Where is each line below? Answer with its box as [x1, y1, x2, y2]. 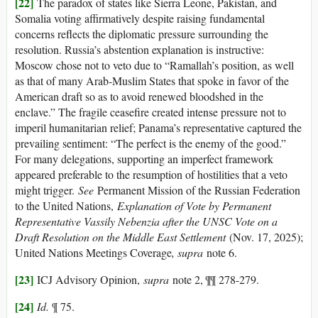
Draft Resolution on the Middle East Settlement [15, 229, 226, 245]
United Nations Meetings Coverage [15, 245, 172, 261]
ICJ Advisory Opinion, [33, 272, 143, 287]
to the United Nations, [15, 198, 117, 214]
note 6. [207, 245, 237, 261]
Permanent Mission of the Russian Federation [97, 182, 300, 198]
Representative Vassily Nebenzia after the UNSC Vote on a [15, 214, 278, 229]
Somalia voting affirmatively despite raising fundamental [15, 11, 265, 26]
